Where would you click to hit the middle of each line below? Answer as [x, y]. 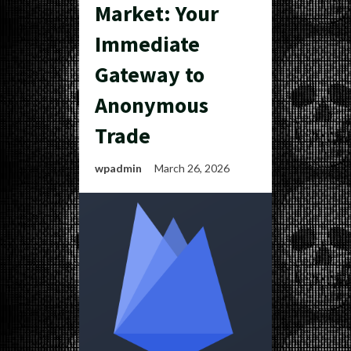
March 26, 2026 [193, 168]
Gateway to [150, 74]
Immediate [147, 44]
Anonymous [152, 105]
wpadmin [118, 168]
